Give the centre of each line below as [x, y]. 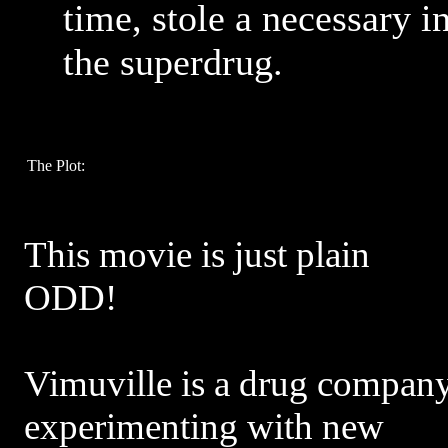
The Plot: [56, 165]
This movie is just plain [197, 254]
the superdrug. [173, 62]
